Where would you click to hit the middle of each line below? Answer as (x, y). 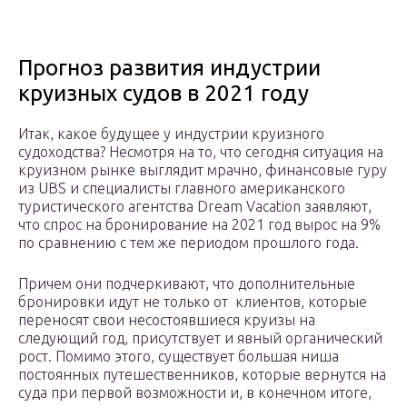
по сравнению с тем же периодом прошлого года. (189, 243)
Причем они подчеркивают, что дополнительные (187, 284)
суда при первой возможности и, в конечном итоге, (195, 393)
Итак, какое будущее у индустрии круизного (171, 134)
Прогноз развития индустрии (169, 68)
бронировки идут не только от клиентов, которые (193, 302)
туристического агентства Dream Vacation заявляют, (195, 207)
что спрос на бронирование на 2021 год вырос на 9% (199, 225)
